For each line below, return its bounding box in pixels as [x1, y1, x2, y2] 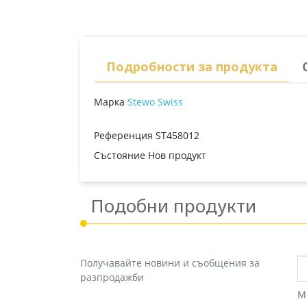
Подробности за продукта [106, 58, 278, 75]
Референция [94, 128, 153, 142]
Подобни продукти [90, 193, 256, 218]
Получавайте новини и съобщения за [80, 256, 260, 269]
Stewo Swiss [127, 95, 183, 108]
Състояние [94, 148, 145, 162]
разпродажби [80, 270, 144, 284]
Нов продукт [148, 148, 206, 162]
